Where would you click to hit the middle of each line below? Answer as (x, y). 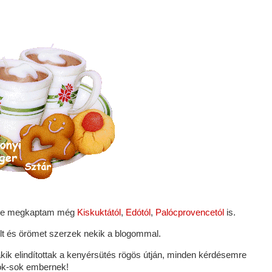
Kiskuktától (99, 212)
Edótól (138, 212)
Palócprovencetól (190, 212)
